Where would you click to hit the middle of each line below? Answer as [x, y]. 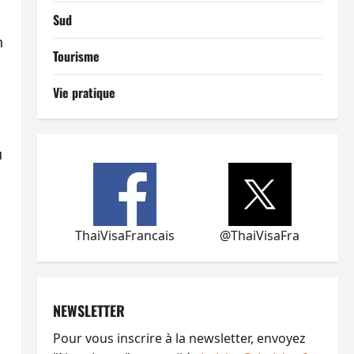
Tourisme [76, 56]
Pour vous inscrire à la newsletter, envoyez [179, 338]
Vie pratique [84, 92]
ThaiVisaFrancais [125, 235]
